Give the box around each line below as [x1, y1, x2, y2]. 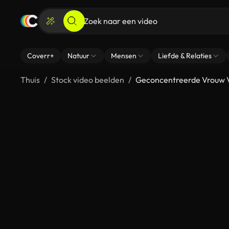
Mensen [111, 51, 136, 60]
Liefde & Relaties [158, 51, 212, 60]
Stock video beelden [51, 75, 124, 85]
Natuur [67, 51, 89, 60]
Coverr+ [27, 51, 54, 60]
